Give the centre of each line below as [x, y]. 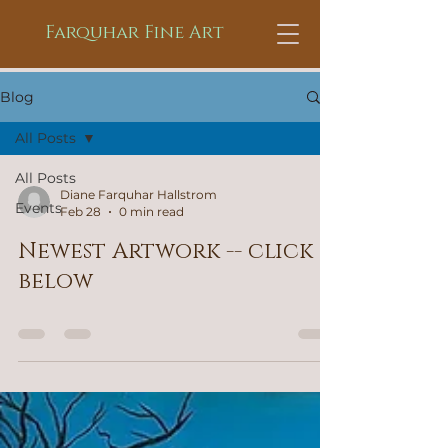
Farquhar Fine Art [134, 33]
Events [38, 208]
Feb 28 [80, 211]
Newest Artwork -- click [165, 251]
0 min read [151, 211]
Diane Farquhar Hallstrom [138, 194]
